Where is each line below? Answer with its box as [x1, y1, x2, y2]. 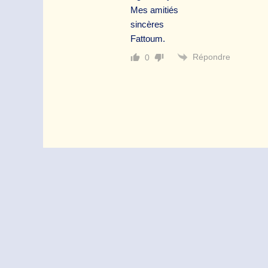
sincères [130, 19, 164, 29]
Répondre [193, 51, 230, 62]
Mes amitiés [130, 4, 178, 15]
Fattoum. [130, 33, 165, 44]
